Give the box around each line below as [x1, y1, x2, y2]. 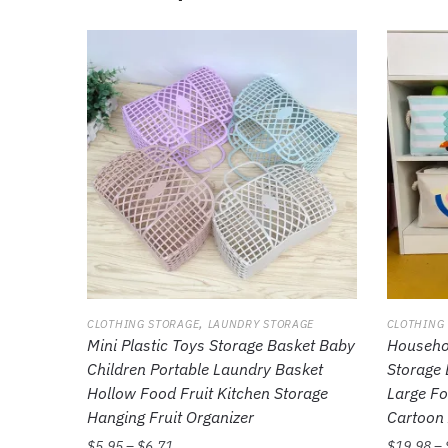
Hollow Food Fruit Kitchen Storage [87, 383, 329, 404]
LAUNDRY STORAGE [207, 317, 315, 332]
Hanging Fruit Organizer [87, 407, 255, 428]
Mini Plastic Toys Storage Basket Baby [87, 335, 356, 356]
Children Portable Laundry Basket [87, 359, 324, 380]
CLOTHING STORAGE [87, 317, 200, 332]
